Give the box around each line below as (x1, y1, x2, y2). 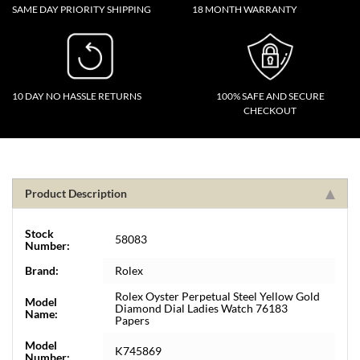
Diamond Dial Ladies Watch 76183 (115, 301, 288, 315)
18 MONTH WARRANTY (192, 3, 297, 15)
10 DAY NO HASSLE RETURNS (12, 90, 141, 102)
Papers (115, 313, 149, 327)
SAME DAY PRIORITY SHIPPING (12, 3, 151, 15)
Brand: (25, 264, 59, 277)
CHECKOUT (243, 104, 297, 117)
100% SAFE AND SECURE (215, 90, 325, 102)
